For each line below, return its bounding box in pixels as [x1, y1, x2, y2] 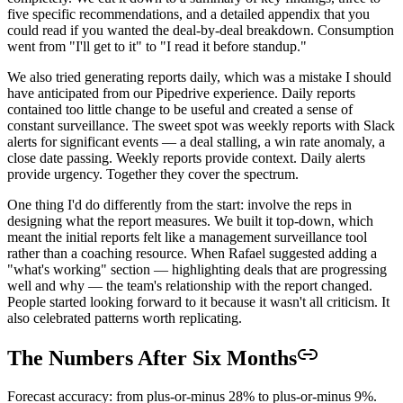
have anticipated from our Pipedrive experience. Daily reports [7, 85, 355, 101]
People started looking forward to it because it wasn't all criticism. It [7, 293, 390, 309]
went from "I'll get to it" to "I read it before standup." [7, 38, 307, 54]
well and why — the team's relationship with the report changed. [7, 277, 372, 293]
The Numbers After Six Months [7, 346, 297, 371]
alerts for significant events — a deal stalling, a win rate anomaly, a [7, 133, 385, 149]
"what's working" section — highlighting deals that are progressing [7, 261, 387, 277]
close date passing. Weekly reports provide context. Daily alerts [7, 149, 365, 166]
